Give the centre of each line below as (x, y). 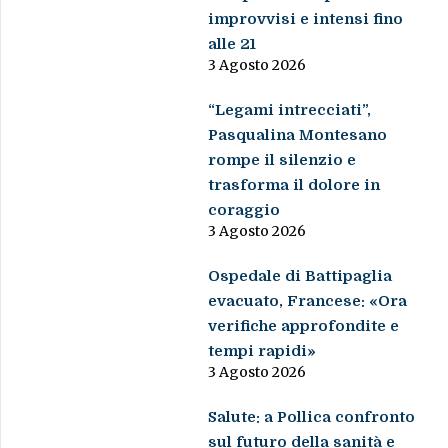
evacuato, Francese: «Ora (308, 301)
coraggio (244, 210)
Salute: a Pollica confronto (312, 417)
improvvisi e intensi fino (306, 19)
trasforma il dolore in (294, 185)
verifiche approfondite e (304, 326)
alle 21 (232, 44)
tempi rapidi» (262, 351)
